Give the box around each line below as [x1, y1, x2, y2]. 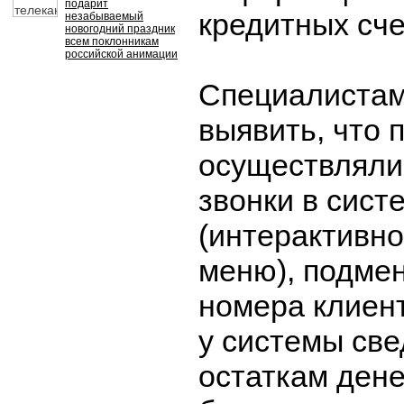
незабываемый [65, 10, 143, 23]
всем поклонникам [65, 35, 159, 48]
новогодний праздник [65, 23, 175, 35]
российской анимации [65, 48, 178, 60]
